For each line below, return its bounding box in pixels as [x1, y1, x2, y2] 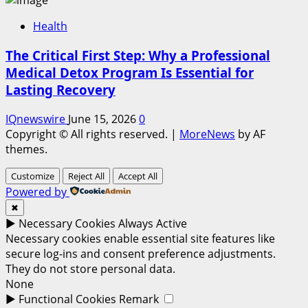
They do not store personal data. [5, 261, 175, 276]
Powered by [5, 184, 67, 199]
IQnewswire [5, 111, 68, 126]
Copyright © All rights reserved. [5, 126, 170, 142]
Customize [11, 169, 54, 182]
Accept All [118, 169, 157, 182]
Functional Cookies [19, 291, 116, 307]
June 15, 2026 [68, 111, 139, 126]
